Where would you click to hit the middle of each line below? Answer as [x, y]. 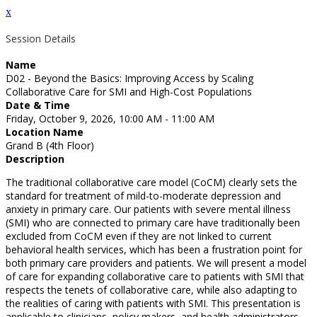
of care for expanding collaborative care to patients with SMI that [155, 277]
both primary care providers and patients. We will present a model [156, 263]
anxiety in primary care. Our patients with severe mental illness [148, 209]
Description [35, 159]
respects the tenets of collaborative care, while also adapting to [151, 290]
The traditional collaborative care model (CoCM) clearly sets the [151, 183]
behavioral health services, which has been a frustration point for [154, 250]
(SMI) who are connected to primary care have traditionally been [153, 223]
